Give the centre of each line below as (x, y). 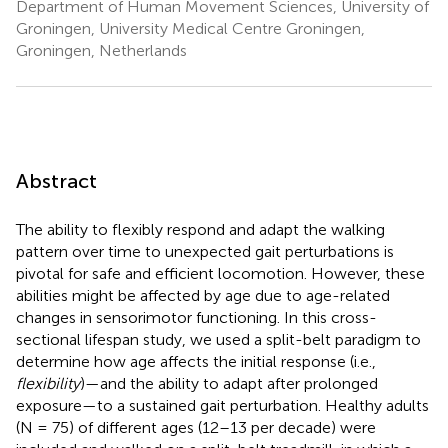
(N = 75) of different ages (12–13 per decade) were (196, 427)
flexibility (48, 383)
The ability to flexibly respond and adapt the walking (200, 229)
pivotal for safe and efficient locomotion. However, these (220, 273)
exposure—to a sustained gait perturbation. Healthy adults (222, 405)
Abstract (56, 180)
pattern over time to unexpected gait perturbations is (205, 251)
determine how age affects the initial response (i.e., (196, 361)
